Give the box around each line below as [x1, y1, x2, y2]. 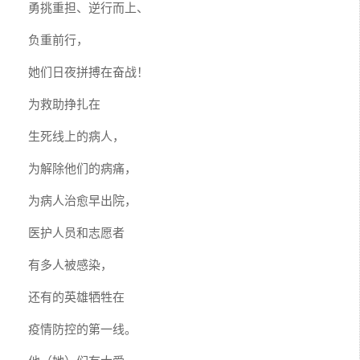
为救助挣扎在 [28, 94, 100, 112]
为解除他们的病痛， [28, 158, 137, 176]
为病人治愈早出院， [28, 190, 137, 208]
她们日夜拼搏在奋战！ [28, 62, 149, 80]
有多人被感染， [28, 255, 112, 272]
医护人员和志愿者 [28, 223, 125, 240]
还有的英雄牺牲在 [28, 287, 125, 305]
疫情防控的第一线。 [28, 319, 137, 337]
